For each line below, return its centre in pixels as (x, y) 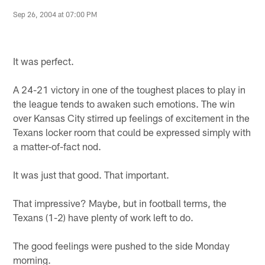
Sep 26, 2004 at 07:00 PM (55, 14)
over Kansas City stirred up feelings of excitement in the (132, 117)
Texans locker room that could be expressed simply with (132, 132)
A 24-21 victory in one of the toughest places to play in (130, 89)
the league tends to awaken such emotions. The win (124, 103)
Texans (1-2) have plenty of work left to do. (104, 217)
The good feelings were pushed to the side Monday (122, 245)
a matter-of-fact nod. (57, 146)
